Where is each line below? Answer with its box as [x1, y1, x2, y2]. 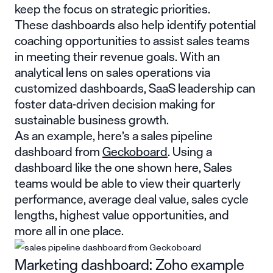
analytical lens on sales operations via [15, 62, 210, 82]
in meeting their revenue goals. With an [15, 46, 220, 66]
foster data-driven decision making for [15, 93, 215, 114]
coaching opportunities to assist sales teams [15, 30, 250, 51]
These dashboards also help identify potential [15, 14, 256, 35]
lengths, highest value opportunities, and [15, 204, 229, 225]
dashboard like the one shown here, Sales [15, 157, 232, 177]
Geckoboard [102, 141, 168, 161]
